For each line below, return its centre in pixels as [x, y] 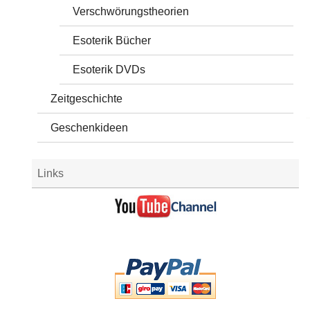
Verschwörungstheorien [131, 11]
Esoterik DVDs [109, 69]
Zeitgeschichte [87, 98]
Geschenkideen [90, 127]
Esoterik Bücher [112, 40]
